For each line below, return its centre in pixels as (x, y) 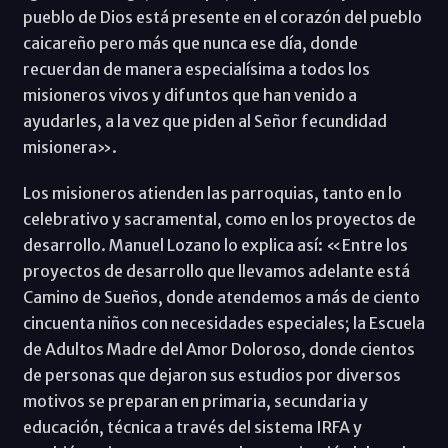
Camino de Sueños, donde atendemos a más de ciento (221, 297)
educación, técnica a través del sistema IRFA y (192, 427)
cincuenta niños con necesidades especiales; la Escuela (223, 323)
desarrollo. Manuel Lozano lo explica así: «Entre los (215, 245)
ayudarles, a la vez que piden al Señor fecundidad (204, 121)
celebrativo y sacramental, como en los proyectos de (219, 219)
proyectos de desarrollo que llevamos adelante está (216, 271)
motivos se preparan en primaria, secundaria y (195, 401)
